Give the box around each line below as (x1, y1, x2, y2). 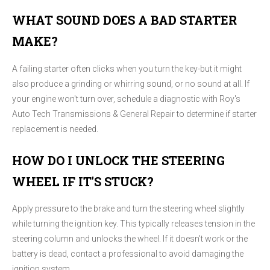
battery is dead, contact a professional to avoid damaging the (12, 249, 243, 259)
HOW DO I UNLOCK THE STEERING (12, 152, 225, 168)
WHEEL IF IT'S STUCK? (12, 173, 154, 189)
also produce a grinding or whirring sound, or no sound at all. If (12, 78, 250, 89)
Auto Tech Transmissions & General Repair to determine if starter (12, 108, 257, 119)
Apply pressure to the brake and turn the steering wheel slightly (12, 204, 245, 214)
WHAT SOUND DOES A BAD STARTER (12, 12, 237, 28)
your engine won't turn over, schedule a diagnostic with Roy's (12, 93, 240, 104)
